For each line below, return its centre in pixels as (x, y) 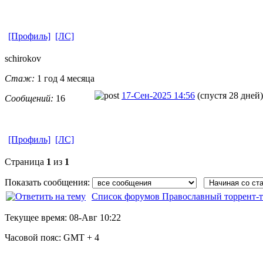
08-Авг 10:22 (95, 217)
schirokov (23, 58)
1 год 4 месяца (65, 78)
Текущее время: (37, 217)
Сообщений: (29, 98)
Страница (26, 161)
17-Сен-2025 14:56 (158, 95)
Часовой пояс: (34, 237)
